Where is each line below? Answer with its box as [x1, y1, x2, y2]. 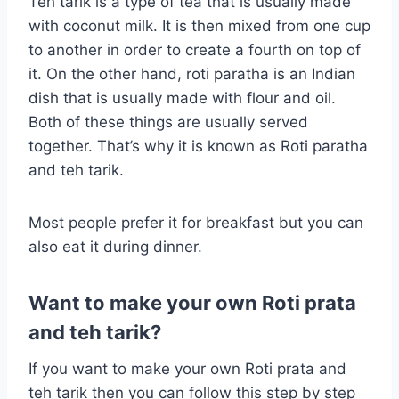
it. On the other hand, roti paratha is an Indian [28, 64, 355, 83]
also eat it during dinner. [28, 237, 202, 256]
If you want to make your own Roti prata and [28, 359, 346, 378]
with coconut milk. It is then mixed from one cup [28, 16, 370, 35]
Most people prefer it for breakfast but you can [28, 213, 363, 232]
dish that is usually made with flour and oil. [28, 88, 336, 107]
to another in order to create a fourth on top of [28, 40, 361, 59]
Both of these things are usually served [28, 112, 308, 131]
